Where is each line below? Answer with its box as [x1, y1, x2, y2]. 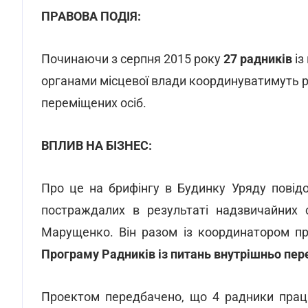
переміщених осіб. [41, 96, 146, 110]
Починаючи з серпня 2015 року [41, 52, 223, 66]
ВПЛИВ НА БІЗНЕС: [41, 138, 152, 153]
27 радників [223, 52, 292, 66]
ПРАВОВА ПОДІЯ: [41, 9, 141, 23]
